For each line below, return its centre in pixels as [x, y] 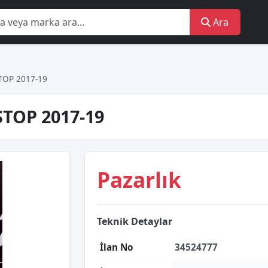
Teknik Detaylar [135, 221]
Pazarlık [139, 179]
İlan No [116, 247]
